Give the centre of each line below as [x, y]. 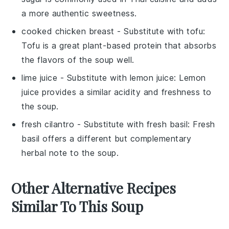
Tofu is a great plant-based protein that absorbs [119, 45]
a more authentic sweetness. [79, 13]
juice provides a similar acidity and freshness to [117, 92]
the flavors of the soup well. [78, 60]
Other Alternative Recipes [94, 188]
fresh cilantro [48, 124]
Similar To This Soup [77, 206]
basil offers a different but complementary [107, 138]
